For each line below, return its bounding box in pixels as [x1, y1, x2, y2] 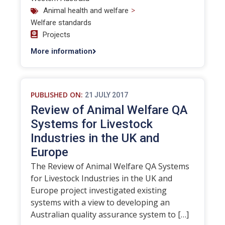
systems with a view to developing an [31, 197, 170, 208]
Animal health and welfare [43, 6, 129, 15]
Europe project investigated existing [31, 185, 167, 196]
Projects [43, 30, 70, 39]
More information [31, 47, 92, 56]
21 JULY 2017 [85, 91, 128, 99]
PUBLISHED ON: [31, 90, 83, 99]
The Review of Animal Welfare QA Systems [31, 161, 189, 172]
